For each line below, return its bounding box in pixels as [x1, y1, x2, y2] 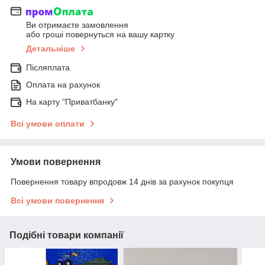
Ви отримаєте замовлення [26, 20, 128, 30]
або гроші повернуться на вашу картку [26, 30, 174, 40]
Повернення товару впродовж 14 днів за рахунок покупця [11, 177, 234, 187]
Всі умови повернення [11, 196, 104, 206]
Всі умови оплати [11, 119, 85, 129]
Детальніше [26, 44, 75, 54]
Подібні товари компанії [9, 230, 124, 241]
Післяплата [26, 63, 70, 73]
